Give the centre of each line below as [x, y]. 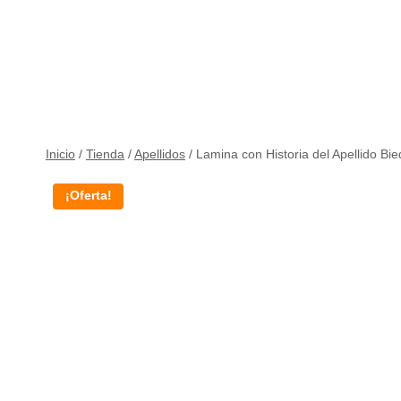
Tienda [105, 154]
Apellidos [160, 154]
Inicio [60, 154]
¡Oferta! [88, 196]
